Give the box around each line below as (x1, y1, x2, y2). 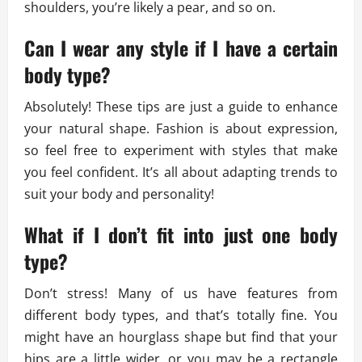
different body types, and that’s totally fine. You (24, 306, 338, 325)
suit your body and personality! (24, 185, 214, 204)
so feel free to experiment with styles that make (24, 141, 338, 160)
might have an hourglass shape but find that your (24, 328, 338, 347)
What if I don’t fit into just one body (24, 220, 338, 250)
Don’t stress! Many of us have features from (24, 284, 338, 303)
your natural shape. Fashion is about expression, (24, 120, 338, 138)
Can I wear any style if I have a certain (24, 33, 338, 63)
